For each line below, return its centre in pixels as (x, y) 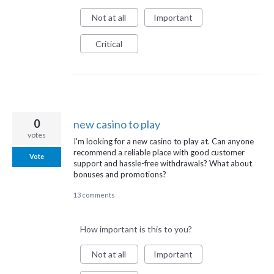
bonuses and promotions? (120, 174)
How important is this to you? (136, 229)
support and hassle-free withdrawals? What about (163, 163)
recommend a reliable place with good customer (159, 152)
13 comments (94, 195)
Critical (109, 44)
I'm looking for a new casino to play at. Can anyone (164, 141)
